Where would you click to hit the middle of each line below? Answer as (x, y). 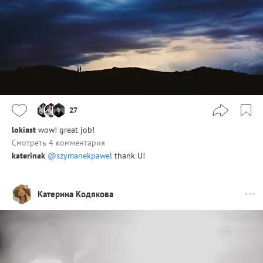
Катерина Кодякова (75, 194)
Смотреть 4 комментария (58, 142)
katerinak (28, 155)
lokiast (24, 129)
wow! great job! (66, 129)
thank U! (129, 155)
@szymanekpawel (80, 155)
